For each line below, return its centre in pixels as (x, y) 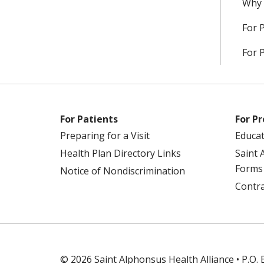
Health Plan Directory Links (121, 153)
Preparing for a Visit (105, 136)
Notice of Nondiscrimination (123, 171)
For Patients (89, 119)
